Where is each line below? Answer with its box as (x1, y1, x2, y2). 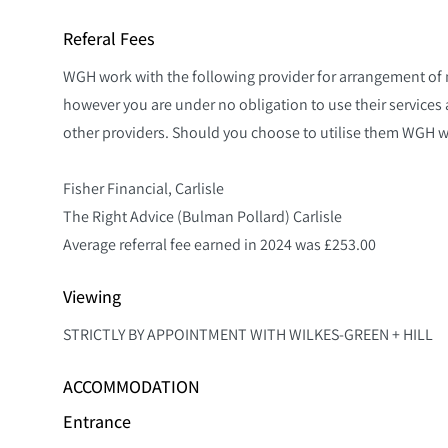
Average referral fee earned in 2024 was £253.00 (63, 234, 376, 255)
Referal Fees (63, 27, 155, 51)
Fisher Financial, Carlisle (63, 178, 224, 199)
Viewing (63, 285, 121, 309)
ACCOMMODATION (63, 375, 200, 399)
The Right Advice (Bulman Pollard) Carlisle (63, 206, 342, 227)
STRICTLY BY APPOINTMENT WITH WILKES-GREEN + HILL (63, 324, 433, 345)
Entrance (63, 409, 131, 433)
